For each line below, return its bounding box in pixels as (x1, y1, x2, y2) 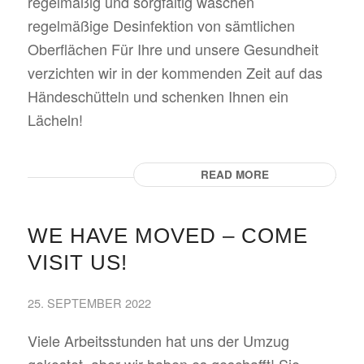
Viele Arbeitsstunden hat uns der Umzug (27, 330, 289, 351)
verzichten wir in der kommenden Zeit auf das (27, 62, 323, 83)
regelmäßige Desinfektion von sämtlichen (27, 15, 295, 36)
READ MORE (201, 166, 270, 182)
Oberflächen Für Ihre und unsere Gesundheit (27, 38, 318, 59)
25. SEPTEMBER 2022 (27, 294, 151, 311)
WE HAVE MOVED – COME (27, 223, 308, 248)
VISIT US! (27, 250, 128, 275)
